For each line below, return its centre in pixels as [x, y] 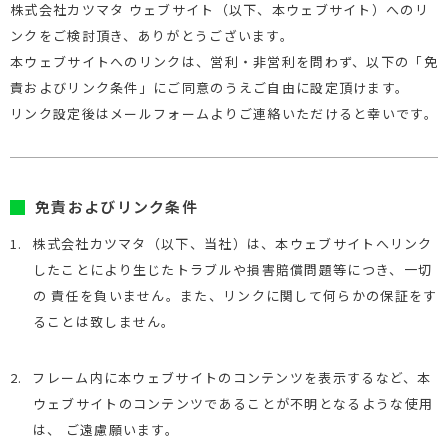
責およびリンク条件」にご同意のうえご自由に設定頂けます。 [210, 87]
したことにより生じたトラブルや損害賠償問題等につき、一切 [232, 269]
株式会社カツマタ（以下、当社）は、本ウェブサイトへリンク [232, 243]
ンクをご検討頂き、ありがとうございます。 [152, 35]
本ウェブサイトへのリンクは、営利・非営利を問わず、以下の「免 [224, 61]
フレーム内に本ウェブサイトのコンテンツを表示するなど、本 [232, 377]
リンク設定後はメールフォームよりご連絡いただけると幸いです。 [224, 113]
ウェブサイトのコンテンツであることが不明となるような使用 [233, 403]
